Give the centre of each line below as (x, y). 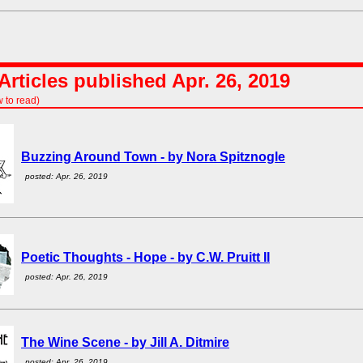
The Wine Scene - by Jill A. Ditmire (125, 342)
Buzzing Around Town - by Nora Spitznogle (153, 157)
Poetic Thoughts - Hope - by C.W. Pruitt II (145, 257)
